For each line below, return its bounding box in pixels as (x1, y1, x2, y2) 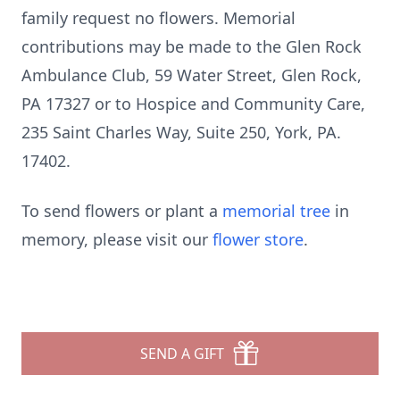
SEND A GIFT (140, 344, 224, 363)
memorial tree (222, 200, 330, 221)
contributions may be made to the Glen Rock (21, 36, 362, 57)
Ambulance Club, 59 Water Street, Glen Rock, (21, 64, 362, 86)
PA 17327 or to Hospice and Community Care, (21, 93, 365, 114)
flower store (212, 229, 304, 250)
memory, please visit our (21, 229, 212, 250)
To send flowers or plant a (21, 200, 222, 221)
